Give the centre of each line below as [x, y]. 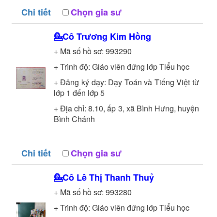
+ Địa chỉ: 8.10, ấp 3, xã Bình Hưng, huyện [126, 108]
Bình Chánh [74, 119]
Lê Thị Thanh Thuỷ [115, 177]
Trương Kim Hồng [114, 36]
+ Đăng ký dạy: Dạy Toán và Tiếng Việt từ [126, 82]
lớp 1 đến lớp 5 [79, 93]
